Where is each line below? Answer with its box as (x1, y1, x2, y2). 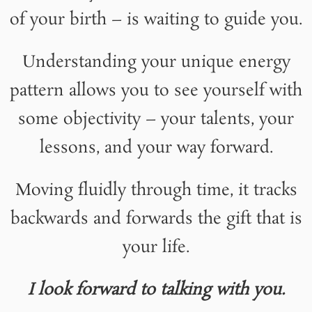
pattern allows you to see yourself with (10, 79, 302, 103)
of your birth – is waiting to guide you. (10, 8, 302, 32)
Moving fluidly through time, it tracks (15, 179, 297, 203)
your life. (123, 236, 189, 260)
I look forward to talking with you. (27, 279, 285, 302)
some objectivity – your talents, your (18, 108, 294, 132)
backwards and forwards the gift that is (10, 208, 302, 231)
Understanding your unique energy (22, 51, 290, 75)
